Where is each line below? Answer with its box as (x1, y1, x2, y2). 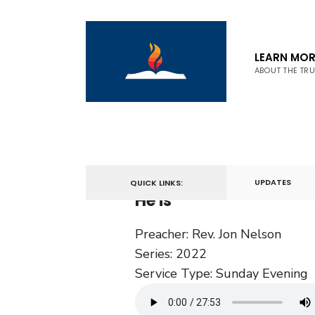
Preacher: (135, 226, 188, 243)
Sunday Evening (216, 265, 308, 282)
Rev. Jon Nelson (192, 226, 281, 243)
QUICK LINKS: (129, 177, 183, 188)
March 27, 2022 (135, 160, 226, 176)
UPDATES (255, 176, 291, 188)
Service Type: (135, 265, 212, 282)
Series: (135, 245, 172, 262)
